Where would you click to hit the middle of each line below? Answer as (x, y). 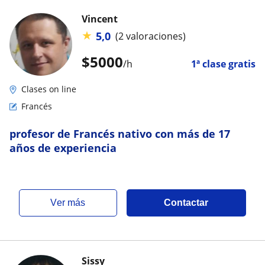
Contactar (186, 202)
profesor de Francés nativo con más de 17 (120, 133)
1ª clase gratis (223, 64)
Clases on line (49, 89)
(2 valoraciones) (151, 36)
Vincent (100, 19)
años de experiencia (63, 148)
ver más (71, 202)
